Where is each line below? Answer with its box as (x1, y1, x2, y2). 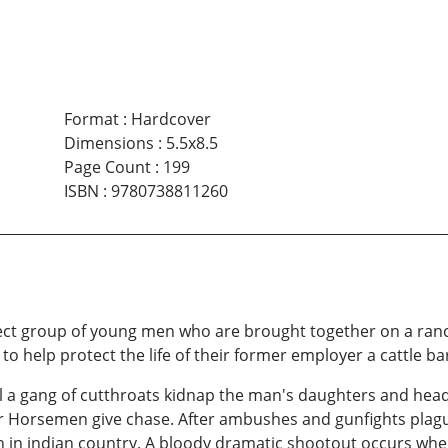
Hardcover (130, 108, 211, 131)
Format (63, 108, 119, 131)
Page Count (63, 156, 151, 179)
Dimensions (63, 132, 154, 155)
